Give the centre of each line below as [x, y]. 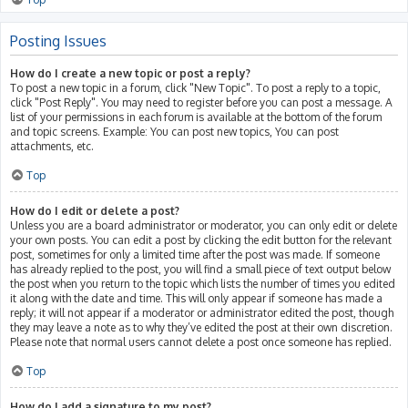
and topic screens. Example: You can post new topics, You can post [174, 131]
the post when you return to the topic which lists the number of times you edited [203, 283]
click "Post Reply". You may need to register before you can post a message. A [201, 102]
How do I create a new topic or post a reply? [130, 73]
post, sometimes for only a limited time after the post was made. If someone [195, 254]
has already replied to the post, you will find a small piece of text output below [200, 269]
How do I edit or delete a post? [95, 210]
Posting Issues [58, 41]
